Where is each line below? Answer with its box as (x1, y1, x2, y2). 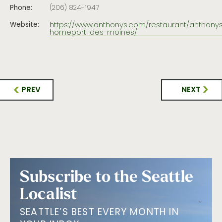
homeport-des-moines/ (50, 26, 137, 39)
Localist (20, 183, 77, 204)
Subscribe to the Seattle (20, 166, 193, 187)
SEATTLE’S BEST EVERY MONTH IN (20, 205, 179, 221)
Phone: (10, 3, 32, 14)
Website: (10, 19, 39, 31)
